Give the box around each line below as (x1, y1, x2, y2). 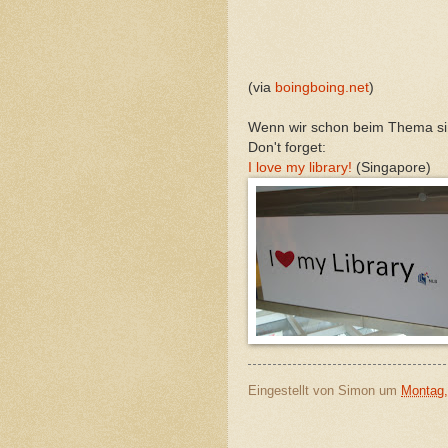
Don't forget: (248, 139, 326, 155)
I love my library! (248, 159, 352, 175)
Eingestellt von (248, 382, 338, 398)
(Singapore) (352, 159, 431, 175)
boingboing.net (275, 79, 369, 95)
